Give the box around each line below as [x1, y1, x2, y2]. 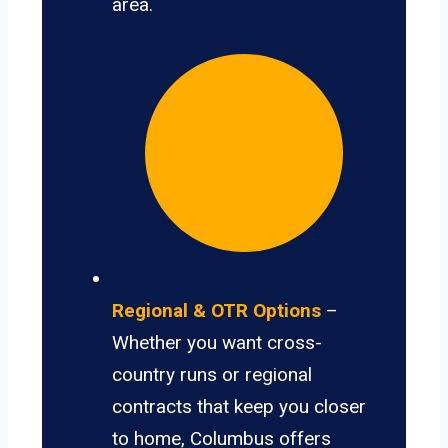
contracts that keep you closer [112, 395, 366, 419]
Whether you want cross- [112, 331, 322, 355]
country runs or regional [112, 363, 312, 387]
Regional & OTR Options [112, 299, 321, 323]
